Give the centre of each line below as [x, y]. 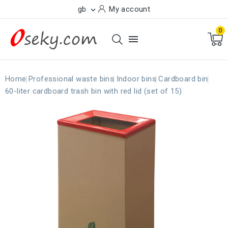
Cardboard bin [183, 79]
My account [130, 9]
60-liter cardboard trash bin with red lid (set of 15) [94, 91]
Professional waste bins [72, 79]
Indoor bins [136, 79]
